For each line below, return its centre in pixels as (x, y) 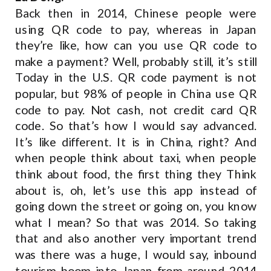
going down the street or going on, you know (136, 206)
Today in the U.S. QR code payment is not (136, 77)
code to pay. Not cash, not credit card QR (136, 110)
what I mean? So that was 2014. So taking (136, 222)
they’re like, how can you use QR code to (136, 45)
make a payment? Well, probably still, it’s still (136, 61)
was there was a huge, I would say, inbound (136, 254)
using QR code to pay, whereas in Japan (136, 29)
